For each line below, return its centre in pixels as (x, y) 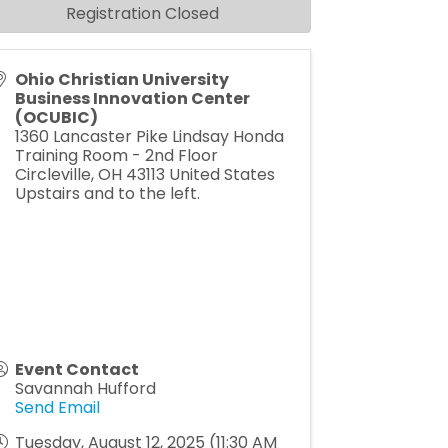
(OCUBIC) (57, 118)
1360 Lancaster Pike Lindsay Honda (150, 137)
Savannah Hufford (86, 389)
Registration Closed (143, 14)
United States (222, 175)
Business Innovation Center (133, 99)
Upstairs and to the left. (108, 194)
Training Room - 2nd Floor (117, 156)
